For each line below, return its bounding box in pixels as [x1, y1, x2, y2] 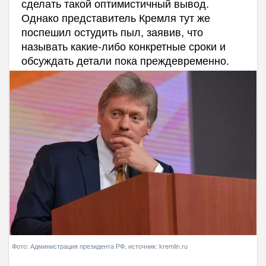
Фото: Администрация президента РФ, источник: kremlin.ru [12, 240, 188, 251]
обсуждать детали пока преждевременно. [21, 52, 229, 68]
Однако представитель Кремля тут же [21, 9, 210, 25]
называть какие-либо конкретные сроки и [21, 38, 226, 53]
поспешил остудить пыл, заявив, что [21, 24, 203, 39]
